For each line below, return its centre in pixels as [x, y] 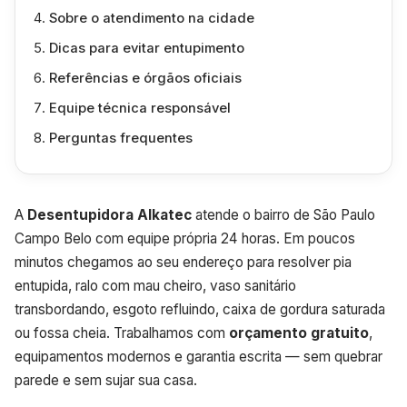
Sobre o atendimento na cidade [151, 19]
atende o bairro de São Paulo [283, 214]
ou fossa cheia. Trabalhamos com [122, 333]
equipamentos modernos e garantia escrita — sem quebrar [199, 356]
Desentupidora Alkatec [109, 214]
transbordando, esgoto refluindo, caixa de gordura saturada [200, 309]
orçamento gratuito [299, 333]
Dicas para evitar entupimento [146, 49]
